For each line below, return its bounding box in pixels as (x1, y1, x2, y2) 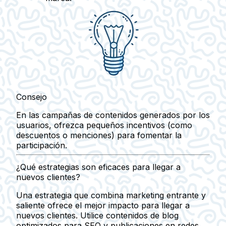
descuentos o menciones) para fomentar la (16, 130, 182, 140)
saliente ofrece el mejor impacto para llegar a (16, 200, 190, 210)
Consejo (16, 91, 47, 102)
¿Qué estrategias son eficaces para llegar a (16, 161, 181, 172)
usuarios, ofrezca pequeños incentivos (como (16, 120, 192, 130)
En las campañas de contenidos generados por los (16, 109, 210, 120)
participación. (16, 140, 67, 150)
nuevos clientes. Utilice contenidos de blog (16, 210, 179, 220)
